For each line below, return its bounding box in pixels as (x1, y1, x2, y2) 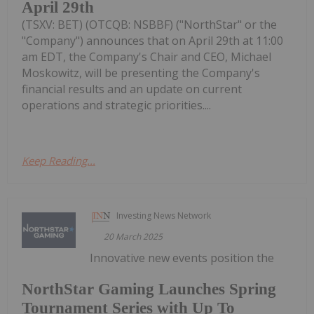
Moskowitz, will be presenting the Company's (22, 64, 260, 81)
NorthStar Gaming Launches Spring (22, 280, 276, 299)
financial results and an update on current (22, 81, 242, 97)
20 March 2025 (104, 230, 163, 243)
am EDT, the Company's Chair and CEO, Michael (22, 48, 271, 64)
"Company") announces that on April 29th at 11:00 (22, 32, 283, 48)
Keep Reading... (22, 153, 95, 168)
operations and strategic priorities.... (22, 97, 211, 113)
